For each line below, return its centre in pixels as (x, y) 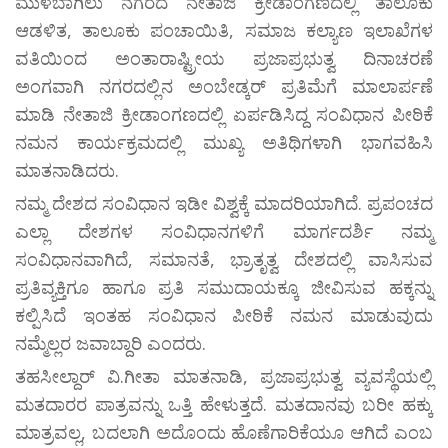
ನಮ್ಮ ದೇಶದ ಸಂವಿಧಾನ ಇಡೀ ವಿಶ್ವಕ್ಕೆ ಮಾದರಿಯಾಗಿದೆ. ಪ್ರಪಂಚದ (224, 203)
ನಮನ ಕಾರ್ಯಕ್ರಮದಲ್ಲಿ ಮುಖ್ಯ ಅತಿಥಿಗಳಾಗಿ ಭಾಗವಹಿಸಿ (224, 142)
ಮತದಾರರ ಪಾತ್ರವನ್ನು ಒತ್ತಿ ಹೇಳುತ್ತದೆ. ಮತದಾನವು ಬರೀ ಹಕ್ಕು (224, 404)
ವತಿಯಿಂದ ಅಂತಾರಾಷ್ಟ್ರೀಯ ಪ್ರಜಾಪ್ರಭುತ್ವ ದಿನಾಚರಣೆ (224, 58)
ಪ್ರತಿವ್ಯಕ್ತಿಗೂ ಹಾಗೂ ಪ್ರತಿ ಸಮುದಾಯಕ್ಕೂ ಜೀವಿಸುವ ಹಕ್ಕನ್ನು (224, 287)
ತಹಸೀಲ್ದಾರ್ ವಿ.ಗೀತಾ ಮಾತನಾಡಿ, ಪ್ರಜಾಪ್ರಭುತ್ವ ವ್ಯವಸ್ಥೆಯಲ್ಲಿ (224, 376)
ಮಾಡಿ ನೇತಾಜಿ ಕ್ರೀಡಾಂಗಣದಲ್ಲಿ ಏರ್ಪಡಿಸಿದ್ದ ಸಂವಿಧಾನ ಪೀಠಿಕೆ (224, 114)
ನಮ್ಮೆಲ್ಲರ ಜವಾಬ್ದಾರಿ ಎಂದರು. (110, 343)
